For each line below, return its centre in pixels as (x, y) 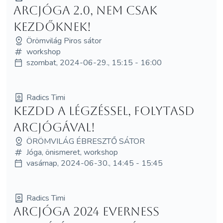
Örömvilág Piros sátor (64, 41)
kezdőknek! (52, 27)
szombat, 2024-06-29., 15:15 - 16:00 (94, 62)
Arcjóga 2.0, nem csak (85, 10)
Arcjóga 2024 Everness (86, 211)
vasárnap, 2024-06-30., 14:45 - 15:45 (94, 163)
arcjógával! (54, 127)
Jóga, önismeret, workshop (72, 152)
